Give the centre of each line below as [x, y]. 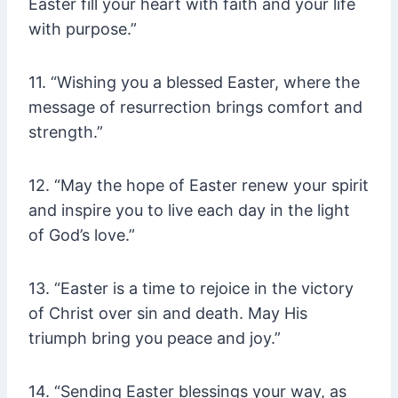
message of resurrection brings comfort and [195, 107]
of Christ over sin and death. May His [168, 314]
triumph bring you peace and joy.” [155, 338]
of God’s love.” [82, 235]
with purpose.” [83, 29]
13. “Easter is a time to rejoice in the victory [191, 289]
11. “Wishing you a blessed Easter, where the [194, 83]
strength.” [66, 132]
